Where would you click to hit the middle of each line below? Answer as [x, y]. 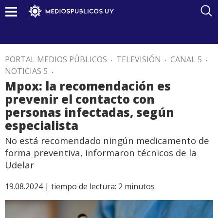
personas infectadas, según [90, 112]
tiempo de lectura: [84, 186]
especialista [42, 125]
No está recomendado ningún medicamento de [107, 140]
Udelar [19, 165]
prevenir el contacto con [80, 99]
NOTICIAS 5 [26, 71]
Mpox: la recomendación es [88, 86]
